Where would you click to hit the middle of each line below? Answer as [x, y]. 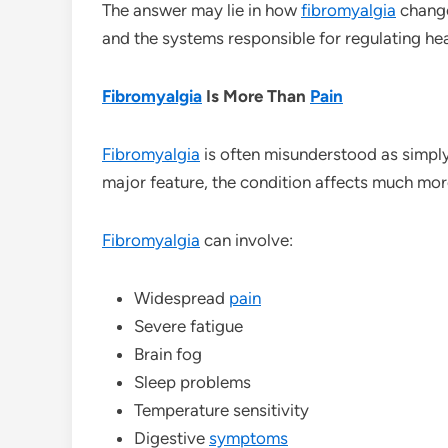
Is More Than [256, 95]
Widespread [181, 297]
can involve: [246, 239]
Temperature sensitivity [221, 409]
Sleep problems [192, 381]
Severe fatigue [188, 325]
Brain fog [168, 353]
